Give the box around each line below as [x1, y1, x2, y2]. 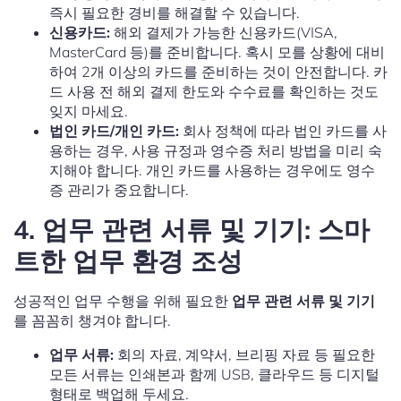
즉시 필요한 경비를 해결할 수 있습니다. [49, 4, 300, 22]
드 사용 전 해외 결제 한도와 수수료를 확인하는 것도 [49, 82, 379, 101]
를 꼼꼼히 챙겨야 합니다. [13, 311, 171, 330]
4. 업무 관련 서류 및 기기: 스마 [13, 213, 370, 246]
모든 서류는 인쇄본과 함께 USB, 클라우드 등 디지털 [49, 365, 380, 384]
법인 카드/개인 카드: [49, 122, 179, 141]
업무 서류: [49, 346, 114, 364]
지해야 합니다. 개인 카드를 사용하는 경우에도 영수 [49, 161, 375, 180]
